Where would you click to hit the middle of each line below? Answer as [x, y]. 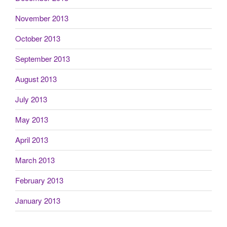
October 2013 [38, 39]
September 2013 [43, 59]
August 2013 [36, 79]
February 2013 [39, 180]
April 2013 [32, 140]
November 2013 [42, 18]
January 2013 [38, 201]
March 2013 [35, 160]
